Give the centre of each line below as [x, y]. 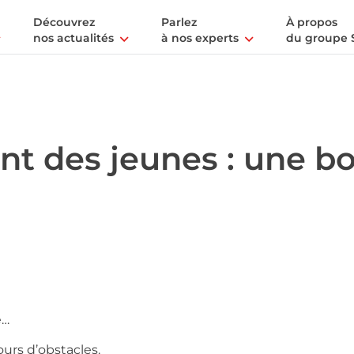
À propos [312, 22]
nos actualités [73, 38]
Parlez [179, 22]
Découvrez [64, 22]
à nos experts [200, 38]
